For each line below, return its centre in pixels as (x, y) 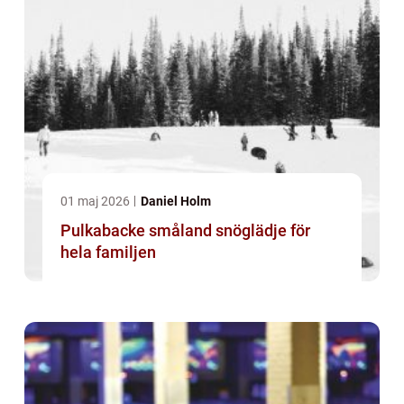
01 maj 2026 (96, 202)
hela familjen (108, 252)
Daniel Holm (176, 202)
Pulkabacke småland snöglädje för (138, 231)
